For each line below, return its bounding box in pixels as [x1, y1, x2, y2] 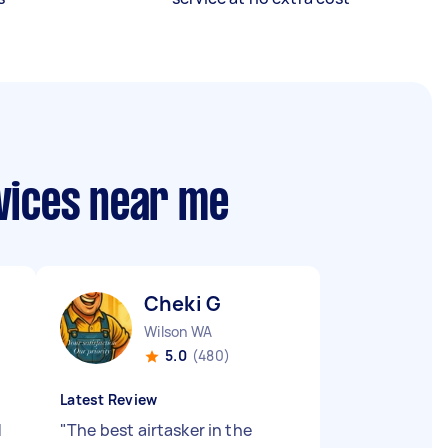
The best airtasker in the [67, 419, 252, 441]
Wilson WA [144, 322, 213, 341]
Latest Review [60, 390, 158, 409]
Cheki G [144, 290, 222, 317]
